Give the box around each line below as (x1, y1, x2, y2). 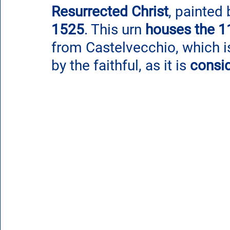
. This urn (84, 21, 145, 38)
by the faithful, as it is (51, 56, 190, 74)
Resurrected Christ (51, 3, 168, 20)
